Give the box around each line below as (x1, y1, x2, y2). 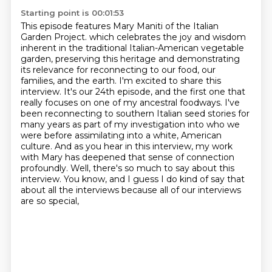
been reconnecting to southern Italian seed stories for (20, 108, 250, 119)
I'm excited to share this (118, 75, 221, 86)
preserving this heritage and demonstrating (55, 53, 240, 64)
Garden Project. (20, 32, 89, 42)
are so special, (20, 195, 79, 206)
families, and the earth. (20, 75, 119, 86)
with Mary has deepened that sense (20, 152, 175, 163)
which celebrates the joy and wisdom (89, 32, 246, 42)
